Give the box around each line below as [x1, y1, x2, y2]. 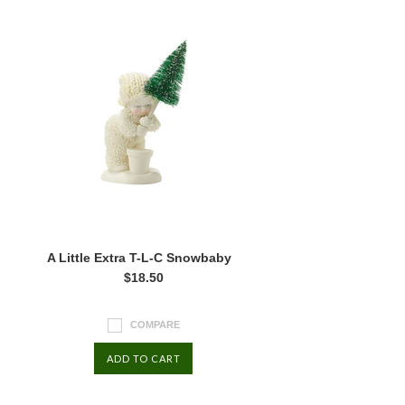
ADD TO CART [106, 353, 181, 364]
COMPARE [130, 318, 180, 330]
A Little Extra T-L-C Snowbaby [46, 250, 231, 265]
